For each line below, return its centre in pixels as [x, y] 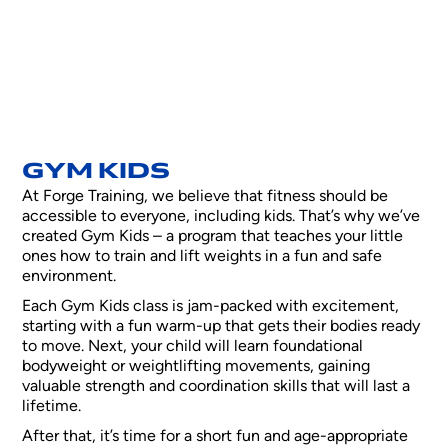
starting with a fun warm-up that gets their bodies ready [221, 325]
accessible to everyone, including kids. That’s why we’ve [221, 215]
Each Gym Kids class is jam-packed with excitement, [211, 305]
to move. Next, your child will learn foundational [193, 345]
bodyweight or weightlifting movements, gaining [196, 365]
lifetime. [52, 405]
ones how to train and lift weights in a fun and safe [202, 255]
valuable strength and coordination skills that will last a [216, 385]
